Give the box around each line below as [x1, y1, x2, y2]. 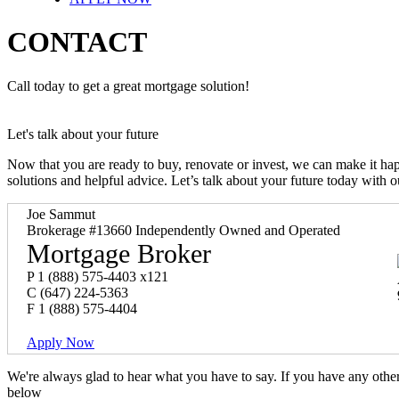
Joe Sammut [27, 206, 95, 222]
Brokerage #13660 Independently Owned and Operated [27, 222, 340, 238]
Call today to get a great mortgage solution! [7, 77, 249, 94]
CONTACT [7, 26, 147, 59]
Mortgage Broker [27, 238, 211, 268]
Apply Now [27, 334, 94, 350]
